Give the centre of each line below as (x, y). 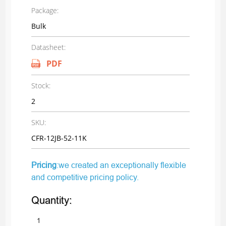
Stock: (41, 86)
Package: (45, 11)
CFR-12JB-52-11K (59, 138)
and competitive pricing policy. (85, 177)
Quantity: (51, 201)
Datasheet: (48, 47)
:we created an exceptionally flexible (121, 165)
